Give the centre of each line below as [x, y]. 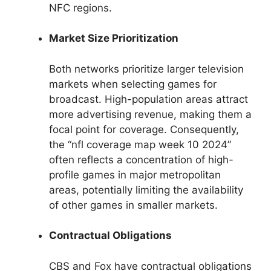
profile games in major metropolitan [135, 175]
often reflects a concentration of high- [141, 159]
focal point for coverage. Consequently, [144, 129]
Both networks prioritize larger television [146, 69]
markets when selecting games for [133, 84]
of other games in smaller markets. [133, 205]
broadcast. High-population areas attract [149, 99]
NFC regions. [80, 8]
